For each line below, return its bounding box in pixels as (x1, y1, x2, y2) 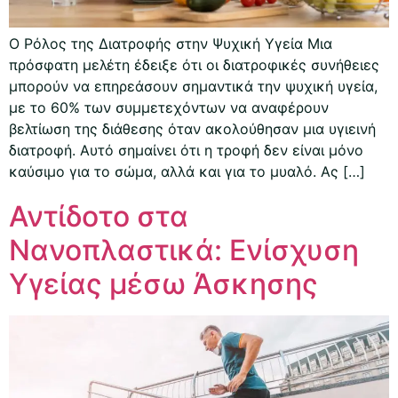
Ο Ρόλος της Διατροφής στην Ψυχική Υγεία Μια (9, 34, 332, 52)
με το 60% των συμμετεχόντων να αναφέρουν (9, 98, 329, 116)
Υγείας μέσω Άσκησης (9, 266, 318, 301)
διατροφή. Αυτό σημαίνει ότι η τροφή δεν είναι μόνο (9, 140, 363, 159)
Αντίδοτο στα (9, 198, 188, 234)
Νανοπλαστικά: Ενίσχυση (9, 232, 359, 267)
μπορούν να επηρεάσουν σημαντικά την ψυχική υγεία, (9, 76, 378, 95)
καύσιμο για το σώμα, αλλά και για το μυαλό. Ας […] (9, 162, 365, 180)
